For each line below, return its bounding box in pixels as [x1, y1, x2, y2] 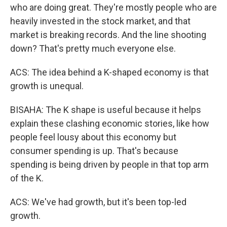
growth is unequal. [10, 81, 84, 91]
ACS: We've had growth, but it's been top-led [10, 197, 186, 207]
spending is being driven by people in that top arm [10, 159, 209, 170]
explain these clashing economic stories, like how [10, 118, 209, 129]
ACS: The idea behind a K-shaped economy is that [10, 67, 209, 78]
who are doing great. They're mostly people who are [10, 2, 217, 13]
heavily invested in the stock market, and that [10, 16, 191, 26]
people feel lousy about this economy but [10, 132, 176, 142]
